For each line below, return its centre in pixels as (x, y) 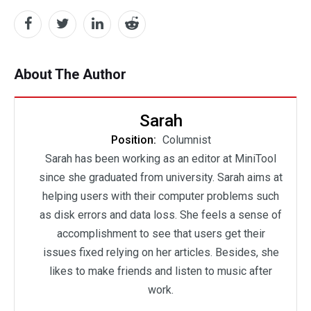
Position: (135, 140)
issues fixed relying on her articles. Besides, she (161, 252)
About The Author (70, 74)
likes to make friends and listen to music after (161, 271)
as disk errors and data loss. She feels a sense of (161, 215)
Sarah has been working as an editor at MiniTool (161, 158)
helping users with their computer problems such (161, 196)
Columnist (186, 140)
